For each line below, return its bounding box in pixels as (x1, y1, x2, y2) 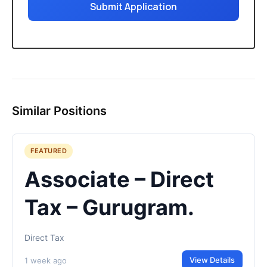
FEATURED (30, 147, 67, 155)
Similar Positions (12, 104, 107, 118)
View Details (190, 255, 235, 265)
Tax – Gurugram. (24, 194, 194, 221)
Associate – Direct (24, 166, 214, 193)
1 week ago (24, 255, 67, 265)
